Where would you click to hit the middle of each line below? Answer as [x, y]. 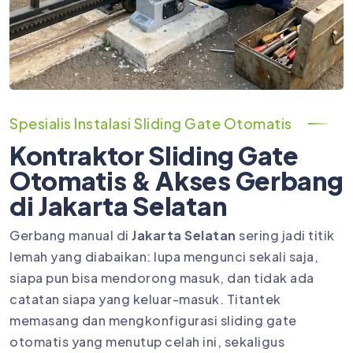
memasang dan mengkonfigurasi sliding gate [153, 320]
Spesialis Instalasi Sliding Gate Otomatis [151, 123]
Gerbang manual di [71, 235]
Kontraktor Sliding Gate [154, 155]
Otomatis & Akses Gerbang [176, 180]
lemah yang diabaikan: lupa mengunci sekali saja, [164, 256]
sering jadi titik [285, 235]
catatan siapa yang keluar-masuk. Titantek [145, 299]
